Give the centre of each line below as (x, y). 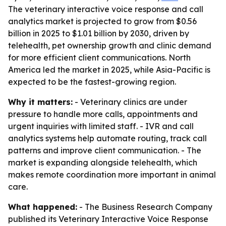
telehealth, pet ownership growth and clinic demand (110, 45)
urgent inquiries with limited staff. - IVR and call (101, 126)
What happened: (43, 207)
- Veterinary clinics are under (130, 102)
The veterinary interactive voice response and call (106, 9)
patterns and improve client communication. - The (105, 150)
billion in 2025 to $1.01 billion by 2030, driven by (99, 33)
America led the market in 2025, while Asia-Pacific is (109, 70)
